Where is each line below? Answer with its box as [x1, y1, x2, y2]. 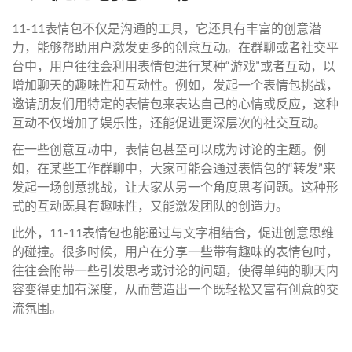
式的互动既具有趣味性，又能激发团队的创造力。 [12, 198, 288, 213]
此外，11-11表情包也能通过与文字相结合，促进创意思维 [12, 225, 334, 240]
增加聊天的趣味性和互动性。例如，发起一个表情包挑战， [12, 77, 339, 92]
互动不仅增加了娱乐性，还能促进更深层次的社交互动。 [12, 115, 326, 130]
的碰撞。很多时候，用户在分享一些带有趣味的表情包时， [12, 244, 339, 258]
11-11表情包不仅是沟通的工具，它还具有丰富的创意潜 [12, 20, 321, 35]
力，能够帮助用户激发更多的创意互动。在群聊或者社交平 [12, 39, 339, 54]
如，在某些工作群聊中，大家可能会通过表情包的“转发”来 [12, 160, 335, 175]
